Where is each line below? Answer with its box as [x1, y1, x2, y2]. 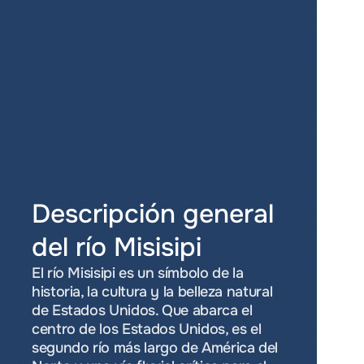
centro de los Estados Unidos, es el [32, 320, 262, 338]
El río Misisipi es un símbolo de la [32, 264, 244, 282]
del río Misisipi [32, 231, 201, 264]
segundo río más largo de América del [32, 339, 279, 357]
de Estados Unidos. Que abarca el [32, 301, 253, 319]
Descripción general [32, 197, 274, 231]
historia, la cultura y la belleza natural [32, 283, 273, 301]
